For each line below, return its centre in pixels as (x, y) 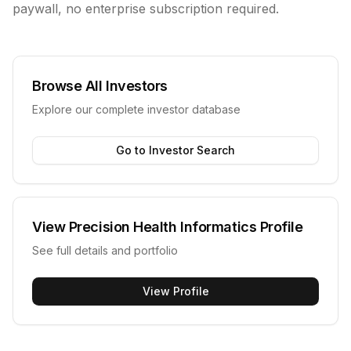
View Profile (175, 291)
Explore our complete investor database (136, 109)
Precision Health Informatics (163, 227)
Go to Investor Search (175, 150)
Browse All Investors (100, 86)
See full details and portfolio (105, 250)
